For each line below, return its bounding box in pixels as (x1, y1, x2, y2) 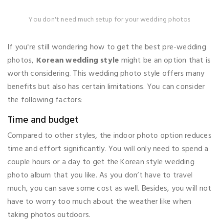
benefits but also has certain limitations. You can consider (7, 80, 205, 93)
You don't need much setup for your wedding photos (28, 14, 191, 25)
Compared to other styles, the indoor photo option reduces (7, 129, 212, 142)
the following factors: (7, 93, 83, 107)
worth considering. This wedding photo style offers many (7, 67, 205, 80)
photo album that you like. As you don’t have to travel (7, 169, 193, 182)
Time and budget (7, 112, 79, 128)
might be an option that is (119, 54, 211, 67)
